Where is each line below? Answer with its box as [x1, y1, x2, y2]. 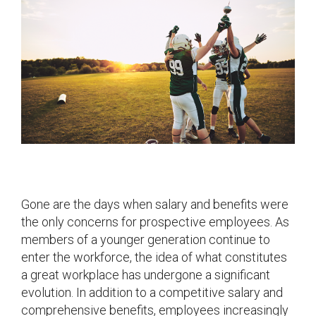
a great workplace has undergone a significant [21, 267, 270, 282]
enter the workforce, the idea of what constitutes [21, 249, 287, 265]
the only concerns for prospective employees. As [21, 214, 289, 229]
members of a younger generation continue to [21, 231, 270, 247]
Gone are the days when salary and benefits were [21, 196, 288, 212]
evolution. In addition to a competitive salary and [21, 284, 283, 300]
